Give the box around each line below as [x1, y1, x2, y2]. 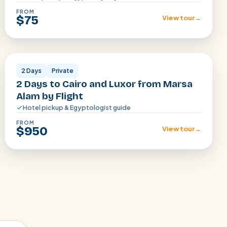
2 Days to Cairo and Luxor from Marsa [16, 78, 193, 90]
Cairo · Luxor [24, 35, 65, 43]
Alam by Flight [16, 90, 84, 102]
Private [52, 67, 74, 74]
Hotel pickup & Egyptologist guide [23, 103, 131, 111]
